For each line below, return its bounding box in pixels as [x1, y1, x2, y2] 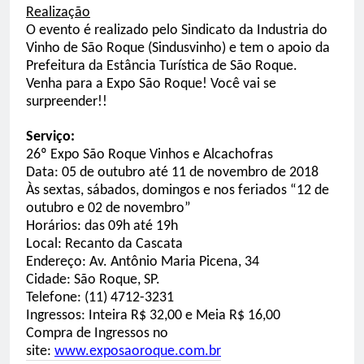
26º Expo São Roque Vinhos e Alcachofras [26, 147, 273, 162]
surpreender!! [26, 94, 107, 110]
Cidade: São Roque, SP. [26, 272, 160, 288]
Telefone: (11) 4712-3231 [26, 290, 174, 305]
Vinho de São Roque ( [26, 41, 152, 56]
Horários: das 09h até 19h [26, 219, 178, 234]
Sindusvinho [152, 41, 222, 56]
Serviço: [26, 129, 75, 145]
